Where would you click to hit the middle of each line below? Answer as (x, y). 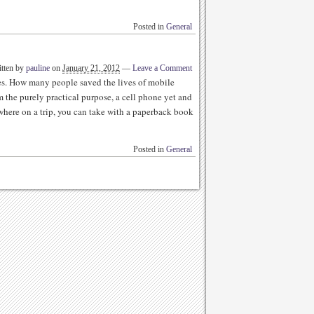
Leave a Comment (162, 68)
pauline (38, 68)
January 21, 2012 (91, 68)
